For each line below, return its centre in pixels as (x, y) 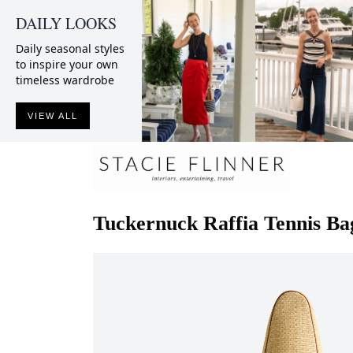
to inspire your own (67, 64)
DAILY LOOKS (66, 23)
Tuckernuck (145, 223)
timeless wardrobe (65, 80)
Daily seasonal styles (70, 48)
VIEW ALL (53, 116)
